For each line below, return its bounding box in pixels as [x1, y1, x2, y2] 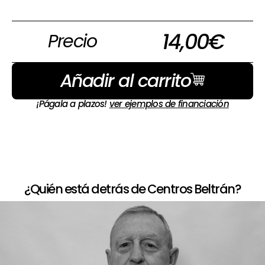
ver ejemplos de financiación [109, 98, 229, 111]
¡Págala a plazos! [36, 98, 109, 111]
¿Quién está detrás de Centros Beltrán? [24, 180, 241, 198]
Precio [48, 29, 96, 54]
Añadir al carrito [60, 69, 191, 94]
